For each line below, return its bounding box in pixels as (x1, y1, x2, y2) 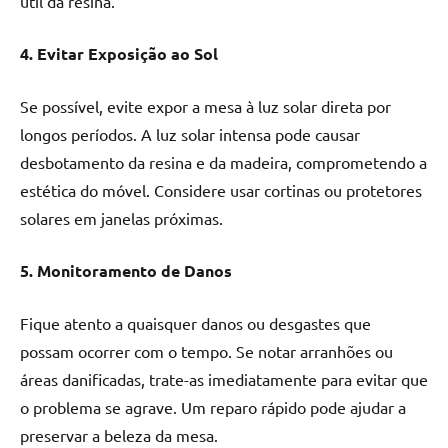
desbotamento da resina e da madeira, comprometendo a (20, 151, 427, 172)
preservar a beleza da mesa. (20, 424, 218, 445)
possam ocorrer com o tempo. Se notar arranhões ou (20, 340, 393, 361)
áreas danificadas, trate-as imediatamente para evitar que (20, 368, 428, 389)
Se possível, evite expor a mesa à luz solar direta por (20, 95, 391, 116)
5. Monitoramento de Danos (20, 259, 232, 281)
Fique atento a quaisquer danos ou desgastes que (20, 312, 371, 333)
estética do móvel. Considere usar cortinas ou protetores (20, 179, 422, 200)
